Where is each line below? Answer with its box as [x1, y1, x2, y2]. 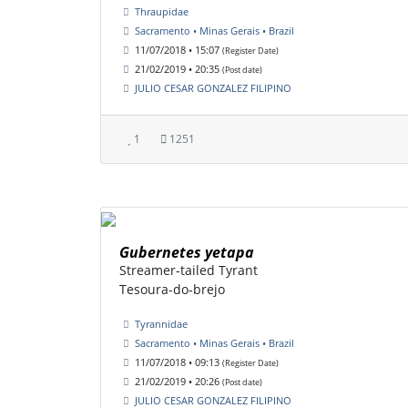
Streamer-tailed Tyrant [119, 261, 258, 280]
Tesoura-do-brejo [119, 280, 225, 299]
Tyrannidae [135, 317, 188, 331]
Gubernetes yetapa [119, 242, 254, 263]
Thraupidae [135, 5, 189, 19]
